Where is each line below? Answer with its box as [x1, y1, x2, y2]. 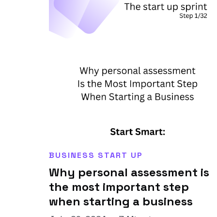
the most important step [48, 179, 189, 194]
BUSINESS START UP [48, 150, 143, 160]
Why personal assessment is [48, 165, 209, 180]
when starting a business [48, 194, 193, 209]
